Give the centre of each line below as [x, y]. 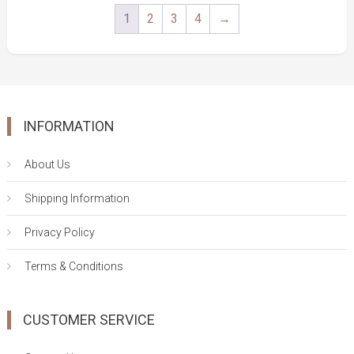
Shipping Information [77, 199]
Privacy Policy [60, 233]
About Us [48, 165]
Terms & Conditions [74, 267]
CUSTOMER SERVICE [89, 320]
